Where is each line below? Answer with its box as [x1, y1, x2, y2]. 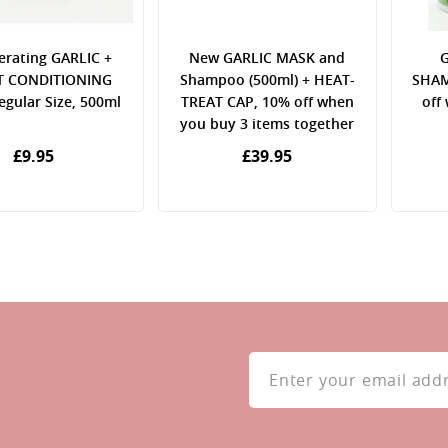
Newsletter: [248, 404, 325, 423]
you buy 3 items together [180, 113, 355, 133]
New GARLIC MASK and [189, 47, 346, 67]
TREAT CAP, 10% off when [180, 91, 354, 111]
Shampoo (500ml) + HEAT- [179, 69, 355, 89]
